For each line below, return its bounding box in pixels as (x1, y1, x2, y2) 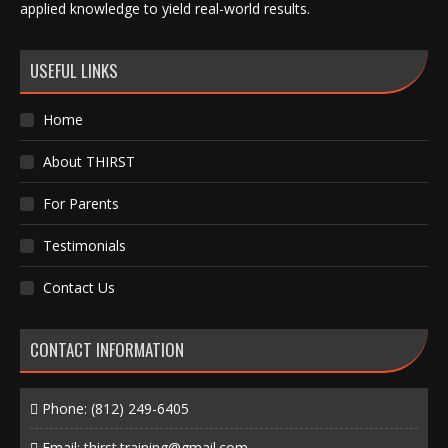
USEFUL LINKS (30, 58, 118, 83)
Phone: (38, 399, 91, 418)
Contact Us (43, 278, 115, 297)
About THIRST (43, 152, 135, 171)
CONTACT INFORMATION (30, 337, 184, 362)
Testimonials (43, 236, 126, 255)
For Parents (43, 194, 119, 213)
